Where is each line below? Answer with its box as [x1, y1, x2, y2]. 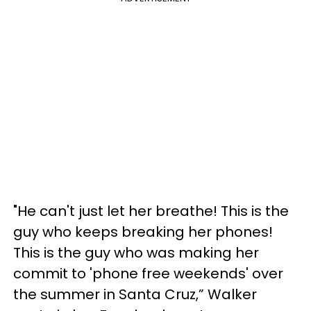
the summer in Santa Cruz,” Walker [13, 284, 257, 304]
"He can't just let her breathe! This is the [13, 201, 289, 221]
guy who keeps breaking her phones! [13, 221, 273, 242]
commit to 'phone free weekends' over [13, 263, 283, 283]
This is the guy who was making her [13, 242, 259, 262]
